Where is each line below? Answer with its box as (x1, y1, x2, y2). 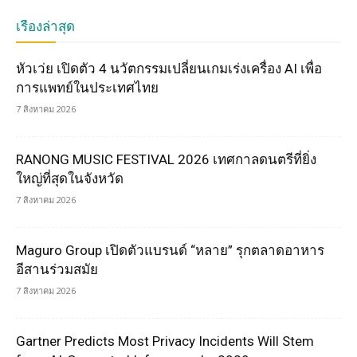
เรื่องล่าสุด (16, 18, 75, 35)
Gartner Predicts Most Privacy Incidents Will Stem (16, 333, 314, 350)
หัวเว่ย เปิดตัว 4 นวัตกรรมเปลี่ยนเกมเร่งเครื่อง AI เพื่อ (16, 61, 322, 77)
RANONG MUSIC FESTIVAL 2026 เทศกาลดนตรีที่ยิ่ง (16, 151, 316, 168)
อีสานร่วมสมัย (16, 261, 104, 278)
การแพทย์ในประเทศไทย (16, 80, 159, 96)
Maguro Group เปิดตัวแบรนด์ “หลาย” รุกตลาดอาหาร (16, 242, 324, 259)
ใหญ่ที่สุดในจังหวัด (16, 171, 124, 187)
